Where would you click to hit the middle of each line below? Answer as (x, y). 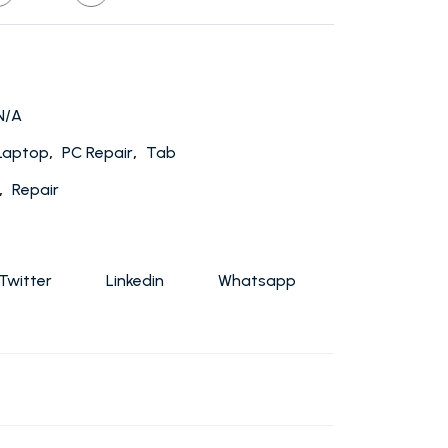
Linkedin (135, 280)
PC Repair (97, 152)
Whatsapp (257, 280)
